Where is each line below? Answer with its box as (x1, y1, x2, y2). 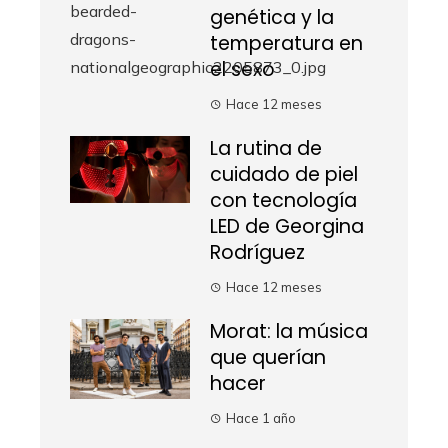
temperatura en (210, 29, 363, 57)
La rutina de (210, 134, 322, 162)
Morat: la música (210, 317, 368, 345)
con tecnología (210, 186, 357, 214)
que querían (210, 343, 326, 371)
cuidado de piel (210, 160, 358, 188)
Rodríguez (210, 238, 305, 266)
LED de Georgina (210, 212, 364, 240)
